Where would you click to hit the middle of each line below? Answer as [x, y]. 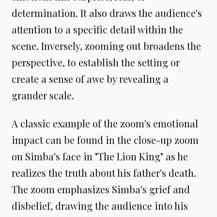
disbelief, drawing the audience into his [100, 206]
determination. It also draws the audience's [107, 13]
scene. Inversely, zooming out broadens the [106, 46]
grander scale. [43, 95]
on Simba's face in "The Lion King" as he [100, 156]
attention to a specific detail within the [97, 29]
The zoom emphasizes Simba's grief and [101, 189]
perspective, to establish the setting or [96, 62]
